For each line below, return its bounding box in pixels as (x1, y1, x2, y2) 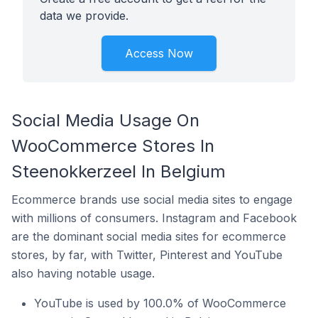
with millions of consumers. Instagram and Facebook (11, 211, 297, 225)
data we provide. (40, 9, 128, 23)
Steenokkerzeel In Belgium (11, 161, 226, 182)
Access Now (125, 46, 193, 60)
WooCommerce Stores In (11, 136, 214, 156)
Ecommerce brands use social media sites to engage (11, 192, 292, 207)
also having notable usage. (11, 266, 155, 280)
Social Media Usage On (11, 110, 199, 131)
